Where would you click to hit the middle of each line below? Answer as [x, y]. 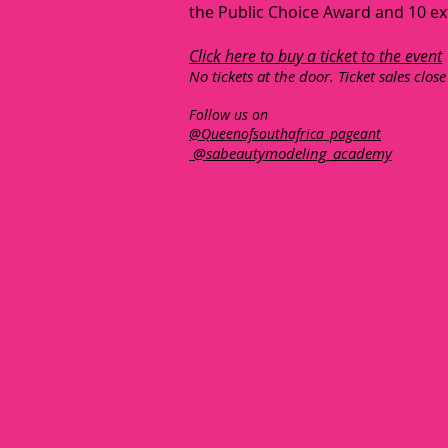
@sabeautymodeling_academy [290, 153]
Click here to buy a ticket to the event [315, 56]
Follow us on [228, 114]
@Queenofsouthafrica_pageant [285, 133]
